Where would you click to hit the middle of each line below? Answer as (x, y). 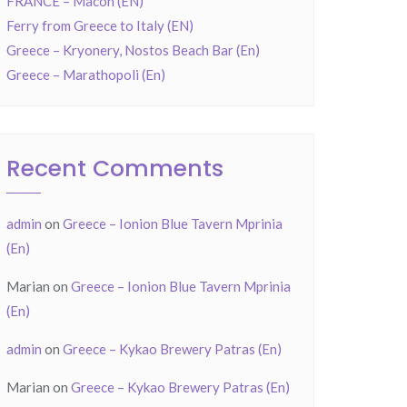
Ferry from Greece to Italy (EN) (100, 25)
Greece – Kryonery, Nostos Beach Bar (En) (133, 50)
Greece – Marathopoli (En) (86, 74)
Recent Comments (115, 169)
